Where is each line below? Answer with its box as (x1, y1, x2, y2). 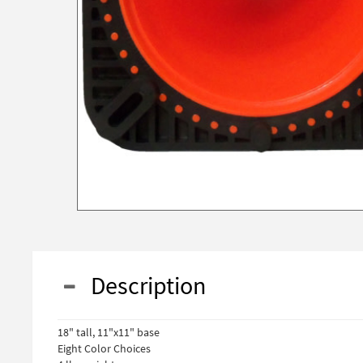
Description (76, 270, 206, 301)
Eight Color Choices (58, 341, 151, 357)
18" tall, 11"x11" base (58, 325, 160, 340)
